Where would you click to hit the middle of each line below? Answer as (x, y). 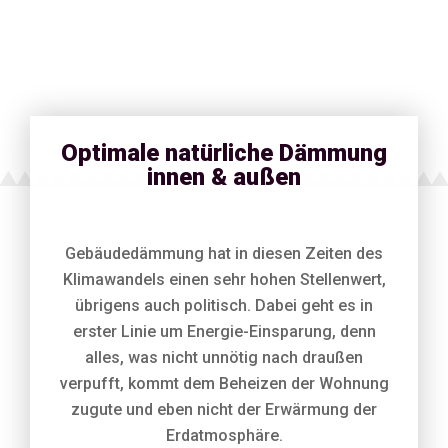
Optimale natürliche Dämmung (224, 153)
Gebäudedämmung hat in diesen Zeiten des (224, 253)
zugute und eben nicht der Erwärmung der (224, 409)
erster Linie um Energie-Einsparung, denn (224, 331)
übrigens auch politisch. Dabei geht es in (224, 305)
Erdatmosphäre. (224, 435)
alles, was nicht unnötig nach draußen (224, 357)
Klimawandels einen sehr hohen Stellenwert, (224, 279)
